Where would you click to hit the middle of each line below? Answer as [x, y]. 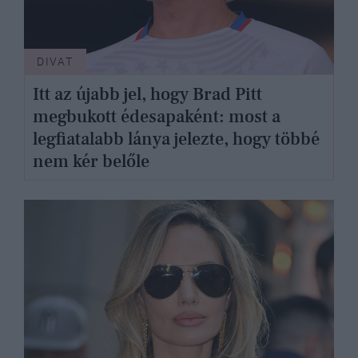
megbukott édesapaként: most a [156, 116]
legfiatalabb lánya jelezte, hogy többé [176, 139]
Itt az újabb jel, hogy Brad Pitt [147, 94]
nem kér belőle [91, 161]
